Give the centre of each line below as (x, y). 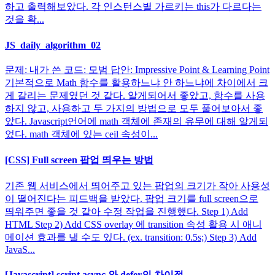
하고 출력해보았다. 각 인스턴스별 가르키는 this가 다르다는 (133, 7)
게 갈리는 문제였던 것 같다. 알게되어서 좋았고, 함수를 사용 (135, 95)
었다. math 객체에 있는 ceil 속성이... (81, 134)
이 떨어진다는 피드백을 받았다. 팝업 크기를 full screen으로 (132, 199)
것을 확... (25, 20)
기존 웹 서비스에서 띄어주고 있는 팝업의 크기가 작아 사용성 (137, 186)
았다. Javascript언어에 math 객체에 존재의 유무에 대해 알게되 (137, 121)
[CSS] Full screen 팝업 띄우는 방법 (79, 160)
